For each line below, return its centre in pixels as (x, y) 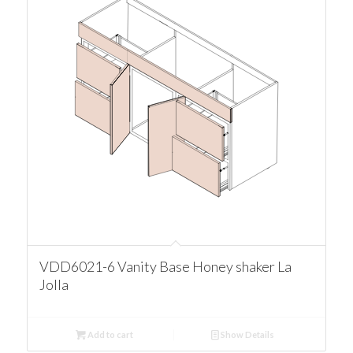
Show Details (247, 334)
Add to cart (109, 334)
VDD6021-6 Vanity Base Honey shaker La (165, 266)
